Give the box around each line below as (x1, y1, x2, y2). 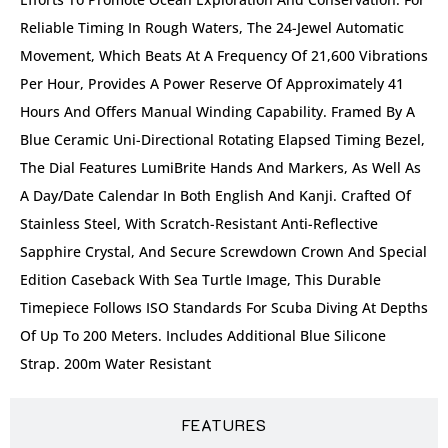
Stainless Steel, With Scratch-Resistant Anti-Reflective (20, 213, 378, 233)
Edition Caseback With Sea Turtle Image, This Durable (20, 269, 381, 289)
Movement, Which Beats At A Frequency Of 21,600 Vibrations (20, 45, 428, 65)
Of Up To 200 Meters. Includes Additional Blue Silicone (20, 325, 386, 345)
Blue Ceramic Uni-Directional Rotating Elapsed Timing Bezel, (20, 129, 425, 149)
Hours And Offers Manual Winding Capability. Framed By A (20, 101, 415, 121)
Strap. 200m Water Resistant (20, 353, 211, 373)
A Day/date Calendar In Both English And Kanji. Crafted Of (20, 185, 411, 205)
